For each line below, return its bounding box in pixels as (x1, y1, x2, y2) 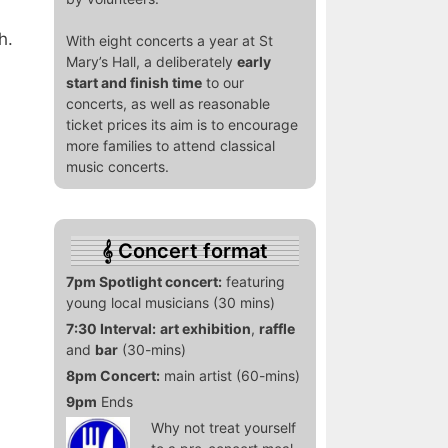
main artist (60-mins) (159, 367, 300, 385)
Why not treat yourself (150, 419, 296, 437)
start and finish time (65, 74, 202, 92)
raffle (258, 320, 295, 338)
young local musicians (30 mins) (65, 294, 275, 312)
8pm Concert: (65, 367, 160, 385)
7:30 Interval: (65, 320, 156, 338)
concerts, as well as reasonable (65, 95, 270, 113)
